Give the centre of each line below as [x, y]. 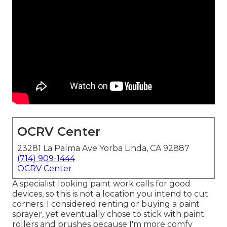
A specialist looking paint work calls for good [101, 184]
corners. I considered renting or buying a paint [106, 204]
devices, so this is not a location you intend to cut [110, 194]
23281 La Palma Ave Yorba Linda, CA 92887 [103, 148]
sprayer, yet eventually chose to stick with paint [108, 214]
